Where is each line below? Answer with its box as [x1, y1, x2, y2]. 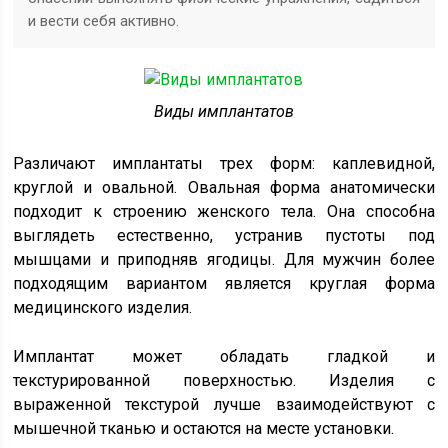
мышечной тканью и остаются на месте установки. [13, 419, 395, 439]
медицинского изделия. [13, 298, 193, 318]
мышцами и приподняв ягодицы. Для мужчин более [13, 250, 435, 270]
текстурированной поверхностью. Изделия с [13, 371, 435, 391]
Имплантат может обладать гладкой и [13, 347, 435, 367]
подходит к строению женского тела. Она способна [13, 202, 435, 222]
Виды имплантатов [153, 102, 294, 122]
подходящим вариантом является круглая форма [13, 274, 435, 294]
